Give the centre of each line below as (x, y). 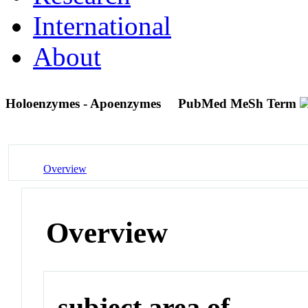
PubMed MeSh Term (237, 103)
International (102, 25)
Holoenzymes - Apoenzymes (85, 103)
